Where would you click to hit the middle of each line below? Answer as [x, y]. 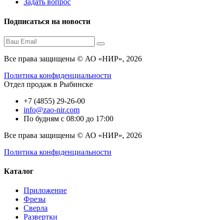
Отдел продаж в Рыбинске [48, 84]
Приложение [45, 191]
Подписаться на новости [47, 21]
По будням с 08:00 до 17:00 [69, 118]
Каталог [19, 171]
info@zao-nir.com [52, 110]
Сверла [36, 208]
